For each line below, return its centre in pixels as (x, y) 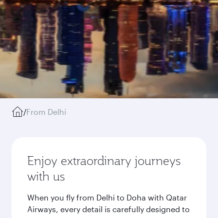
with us (46, 176)
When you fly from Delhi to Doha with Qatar (107, 197)
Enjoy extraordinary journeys (104, 161)
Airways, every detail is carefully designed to (109, 209)
